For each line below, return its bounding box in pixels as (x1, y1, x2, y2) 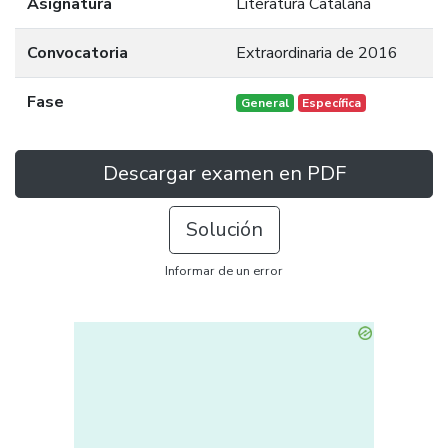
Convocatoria (27, 42, 128, 64)
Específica (302, 95, 362, 111)
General (240, 95, 289, 111)
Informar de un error (165, 262, 283, 280)
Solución (185, 216, 263, 243)
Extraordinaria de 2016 (236, 42, 398, 64)
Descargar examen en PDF (102, 160, 346, 187)
